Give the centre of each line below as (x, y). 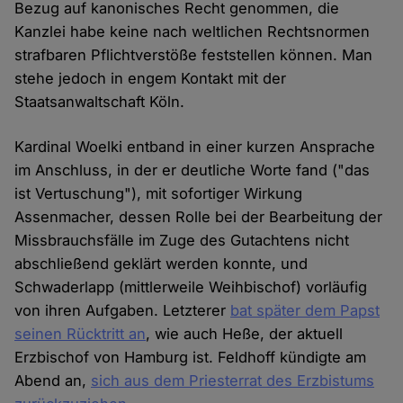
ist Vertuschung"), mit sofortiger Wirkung (159, 194)
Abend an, (53, 381)
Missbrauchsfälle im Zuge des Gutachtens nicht (182, 241)
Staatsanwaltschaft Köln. (100, 102)
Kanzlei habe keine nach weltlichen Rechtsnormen (193, 32)
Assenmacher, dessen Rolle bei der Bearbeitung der (199, 217)
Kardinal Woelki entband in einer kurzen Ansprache (195, 147)
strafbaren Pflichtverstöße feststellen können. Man (194, 55)
